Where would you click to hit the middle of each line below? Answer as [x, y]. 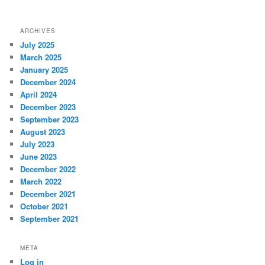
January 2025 [44, 69]
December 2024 [48, 82]
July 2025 [38, 44]
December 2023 [48, 106]
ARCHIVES [38, 30]
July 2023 [38, 144]
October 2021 [44, 206]
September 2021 [50, 218]
